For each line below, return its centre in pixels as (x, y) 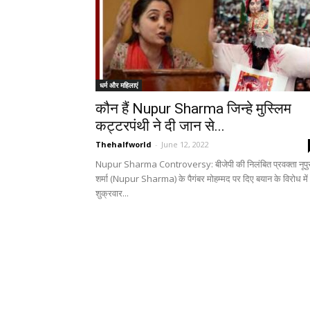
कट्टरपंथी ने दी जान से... (160, 126)
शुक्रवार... (112, 193)
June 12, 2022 (185, 144)
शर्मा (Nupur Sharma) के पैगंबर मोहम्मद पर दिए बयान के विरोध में (202, 179)
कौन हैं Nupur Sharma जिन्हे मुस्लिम (193, 109)
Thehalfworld (124, 144)
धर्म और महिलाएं (119, 85)
